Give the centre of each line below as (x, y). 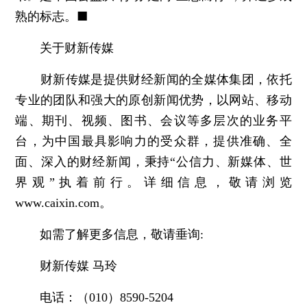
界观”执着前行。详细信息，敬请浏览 (153, 182)
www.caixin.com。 (64, 203)
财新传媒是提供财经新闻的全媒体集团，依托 (153, 79)
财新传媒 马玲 (66, 266)
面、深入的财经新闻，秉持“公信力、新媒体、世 (153, 162)
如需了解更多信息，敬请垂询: (110, 234)
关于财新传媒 (71, 48)
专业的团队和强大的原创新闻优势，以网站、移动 (153, 100)
